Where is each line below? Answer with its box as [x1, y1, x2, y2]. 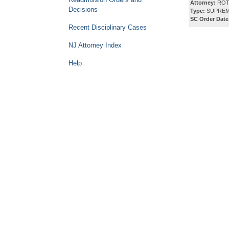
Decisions [68, 6, 98, 13]
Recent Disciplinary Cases [68, 24, 147, 31]
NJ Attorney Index [68, 41, 122, 49]
